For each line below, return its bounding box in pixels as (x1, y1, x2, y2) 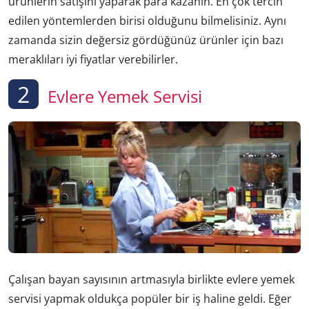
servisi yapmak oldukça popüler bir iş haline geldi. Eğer (8, 291, 292, 307)
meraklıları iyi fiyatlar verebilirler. (8, 51, 178, 67)
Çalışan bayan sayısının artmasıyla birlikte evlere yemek (8, 272, 295, 288)
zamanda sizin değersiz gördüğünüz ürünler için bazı (8, 32, 283, 48)
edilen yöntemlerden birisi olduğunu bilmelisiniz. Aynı (8, 12, 286, 28)
